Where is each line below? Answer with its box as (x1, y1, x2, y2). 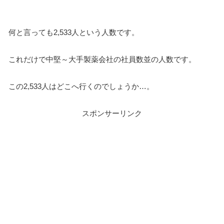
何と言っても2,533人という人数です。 (8, 28, 139, 37)
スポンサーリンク (82, 109, 142, 118)
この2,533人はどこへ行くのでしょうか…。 (8, 82, 154, 91)
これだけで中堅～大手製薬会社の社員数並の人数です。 (8, 55, 196, 64)
